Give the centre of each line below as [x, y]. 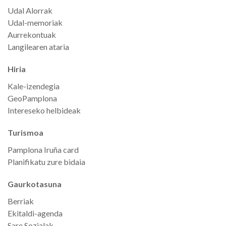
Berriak [21, 201]
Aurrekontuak [32, 34]
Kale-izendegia [34, 86]
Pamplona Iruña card [43, 149]
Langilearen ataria [38, 46]
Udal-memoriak [35, 22]
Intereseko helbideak [44, 110]
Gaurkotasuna [35, 184]
